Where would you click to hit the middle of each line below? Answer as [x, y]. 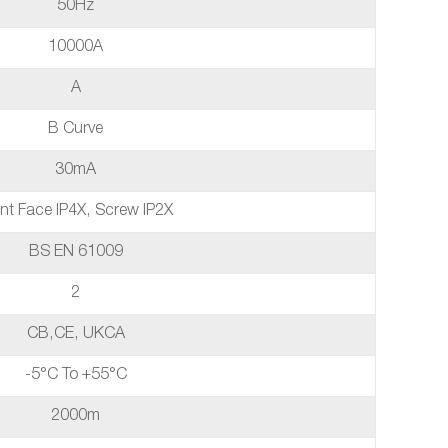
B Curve [75, 130]
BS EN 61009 [75, 253]
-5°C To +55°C [75, 376]
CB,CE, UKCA [75, 335]
